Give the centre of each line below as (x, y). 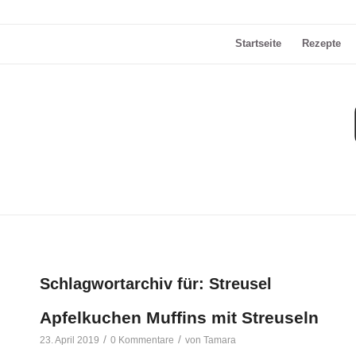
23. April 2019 (70, 340)
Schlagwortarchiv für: (124, 284)
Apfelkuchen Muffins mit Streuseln (179, 317)
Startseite (259, 43)
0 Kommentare (142, 340)
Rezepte (322, 43)
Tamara (220, 340)
